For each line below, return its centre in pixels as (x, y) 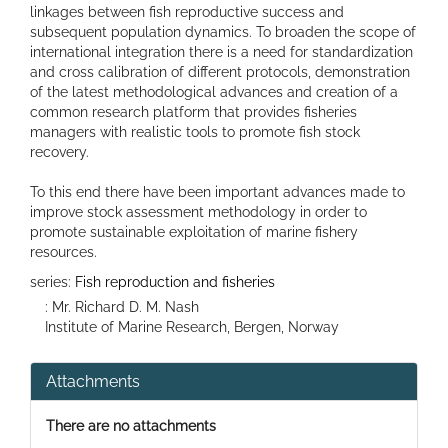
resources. (63, 251)
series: (52, 281)
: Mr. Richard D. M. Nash (122, 306)
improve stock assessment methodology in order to (198, 211)
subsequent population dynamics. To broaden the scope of (223, 31)
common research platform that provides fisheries (193, 111)
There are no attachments (131, 425)
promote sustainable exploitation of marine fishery (194, 231)
